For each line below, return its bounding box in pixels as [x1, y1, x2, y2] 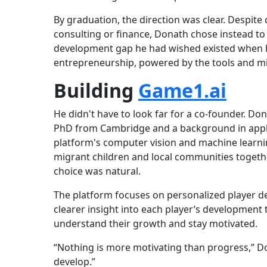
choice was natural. [54, 164, 141, 178]
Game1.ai [138, 77, 226, 104]
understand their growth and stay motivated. [54, 217, 257, 231]
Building [54, 77, 138, 104]
